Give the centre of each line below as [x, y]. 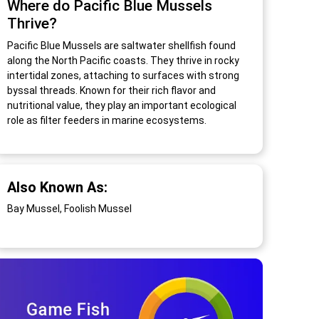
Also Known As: [57, 188]
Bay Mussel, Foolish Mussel [69, 209]
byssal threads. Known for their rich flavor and [111, 91]
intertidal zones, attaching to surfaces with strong [123, 76]
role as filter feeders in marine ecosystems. [106, 121]
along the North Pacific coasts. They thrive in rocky [123, 61]
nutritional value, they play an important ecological [121, 106]
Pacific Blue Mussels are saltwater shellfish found [121, 46]
